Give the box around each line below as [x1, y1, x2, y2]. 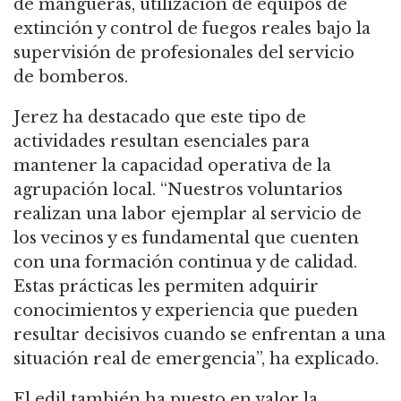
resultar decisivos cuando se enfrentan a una [13, 325, 386, 346]
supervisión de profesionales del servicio [13, 43, 354, 64]
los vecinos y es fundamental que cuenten [13, 228, 359, 249]
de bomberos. [13, 67, 128, 88]
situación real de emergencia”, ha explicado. [13, 349, 379, 370]
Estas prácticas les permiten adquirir [13, 277, 319, 297]
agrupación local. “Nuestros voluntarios [13, 180, 343, 200]
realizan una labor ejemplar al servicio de [13, 204, 362, 225]
